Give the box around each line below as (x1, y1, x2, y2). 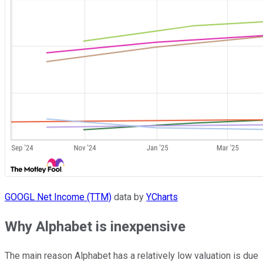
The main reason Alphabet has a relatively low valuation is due (5, 250, 258, 262)
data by (112, 191, 146, 203)
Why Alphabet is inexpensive (5, 218, 186, 235)
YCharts (146, 191, 178, 203)
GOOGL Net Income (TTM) (5, 191, 112, 203)
